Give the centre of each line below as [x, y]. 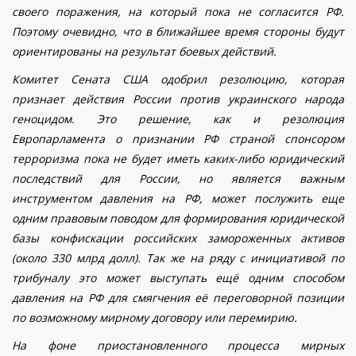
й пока [209, 12]
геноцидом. [54, 119]
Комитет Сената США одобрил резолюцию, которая [178, 79]
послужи [277, 199]
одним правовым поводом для [97, 219]
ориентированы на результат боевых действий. [144, 52]
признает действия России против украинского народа [178, 99]
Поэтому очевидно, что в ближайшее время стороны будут [178, 32]
